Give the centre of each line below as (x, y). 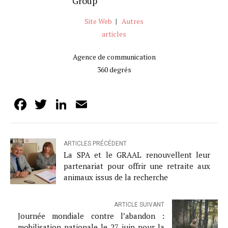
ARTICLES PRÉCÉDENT (95, 144)
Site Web (98, 21)
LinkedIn (102, 104)
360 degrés (114, 69)
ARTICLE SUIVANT (139, 205)
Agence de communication (114, 56)
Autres (132, 21)
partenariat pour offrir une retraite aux (137, 166)
